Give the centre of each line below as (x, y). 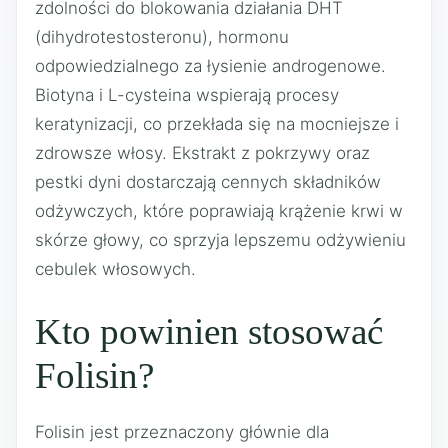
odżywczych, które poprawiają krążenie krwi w (219, 211)
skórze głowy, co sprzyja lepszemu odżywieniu (220, 240)
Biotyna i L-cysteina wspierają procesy (187, 95)
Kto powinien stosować (209, 331)
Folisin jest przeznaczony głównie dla (182, 431)
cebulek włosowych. (115, 269)
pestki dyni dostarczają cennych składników (208, 182)
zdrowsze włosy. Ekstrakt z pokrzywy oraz (202, 153)
